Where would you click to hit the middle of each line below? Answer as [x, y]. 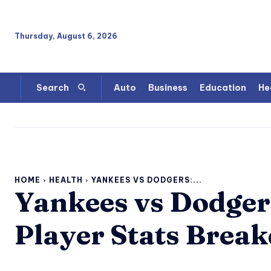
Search [53, 88]
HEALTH [66, 180]
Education [223, 88]
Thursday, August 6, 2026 [66, 36]
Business [168, 88]
